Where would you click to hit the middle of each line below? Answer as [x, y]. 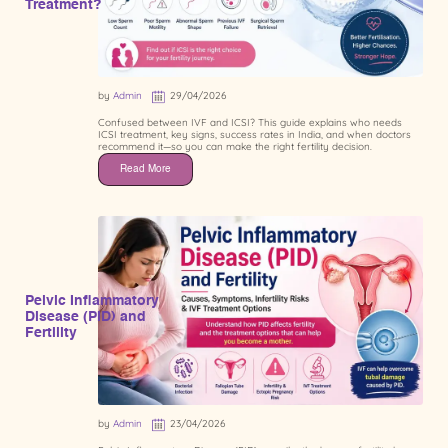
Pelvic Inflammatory [92, 301]
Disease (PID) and [85, 317]
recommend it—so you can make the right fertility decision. [235, 146]
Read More [145, 168]
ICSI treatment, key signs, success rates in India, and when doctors [254, 134]
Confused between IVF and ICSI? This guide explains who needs [250, 122]
